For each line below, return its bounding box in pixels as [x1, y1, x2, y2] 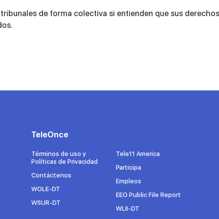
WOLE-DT [31, 185, 60, 193]
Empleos [115, 177, 141, 185]
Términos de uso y [31, 150, 86, 157]
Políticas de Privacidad [31, 157, 98, 165]
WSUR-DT [31, 198, 61, 206]
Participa [115, 163, 141, 171]
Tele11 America [115, 150, 160, 157]
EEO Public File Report [115, 191, 181, 198]
